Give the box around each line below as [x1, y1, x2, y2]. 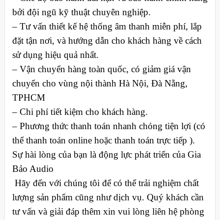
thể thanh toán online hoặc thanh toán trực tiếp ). [12, 135, 195, 146]
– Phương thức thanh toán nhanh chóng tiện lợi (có [12, 121, 205, 132]
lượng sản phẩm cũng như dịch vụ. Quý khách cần [12, 192, 204, 203]
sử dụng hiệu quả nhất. [12, 50, 99, 60]
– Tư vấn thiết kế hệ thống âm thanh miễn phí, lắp [12, 21, 202, 32]
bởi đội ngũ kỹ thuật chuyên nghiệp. [12, 7, 151, 18]
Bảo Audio [12, 164, 54, 174]
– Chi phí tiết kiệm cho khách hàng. [12, 107, 148, 117]
